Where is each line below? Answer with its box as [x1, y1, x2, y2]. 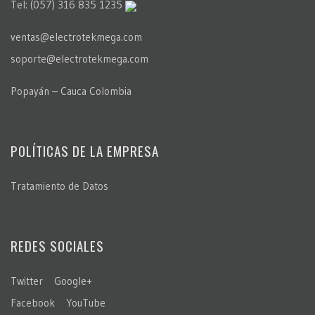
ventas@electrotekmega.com [11, 30, 142, 44]
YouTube [66, 296, 105, 310]
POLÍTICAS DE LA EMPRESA [11, 141, 159, 161]
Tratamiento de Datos [11, 179, 108, 193]
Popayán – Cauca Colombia [11, 84, 131, 98]
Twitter [11, 274, 43, 288]
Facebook [11, 296, 55, 310]
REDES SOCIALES [11, 236, 104, 256]
